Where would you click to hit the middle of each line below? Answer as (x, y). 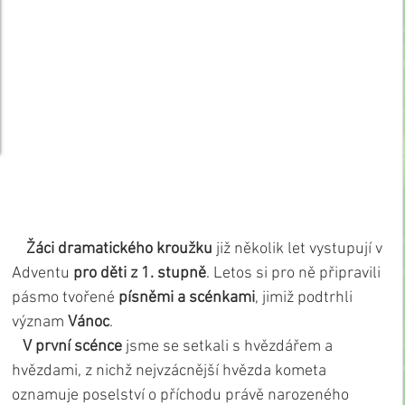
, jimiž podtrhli (306, 298)
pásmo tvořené (65, 298)
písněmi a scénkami (187, 298)
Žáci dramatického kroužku (116, 250)
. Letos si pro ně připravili (295, 274)
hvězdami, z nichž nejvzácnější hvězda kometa (171, 372)
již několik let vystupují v (299, 250)
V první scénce (69, 347)
